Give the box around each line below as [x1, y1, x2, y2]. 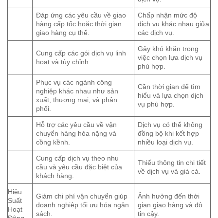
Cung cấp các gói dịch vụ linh [36, 49, 127, 57]
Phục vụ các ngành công [36, 78, 112, 87]
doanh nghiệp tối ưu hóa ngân [36, 201, 129, 209]
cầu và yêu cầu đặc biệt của [36, 163, 123, 171]
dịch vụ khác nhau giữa [138, 20, 210, 28]
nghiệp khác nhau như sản [36, 87, 119, 95]
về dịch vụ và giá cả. [138, 167, 201, 176]
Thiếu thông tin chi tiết [138, 159, 206, 167]
